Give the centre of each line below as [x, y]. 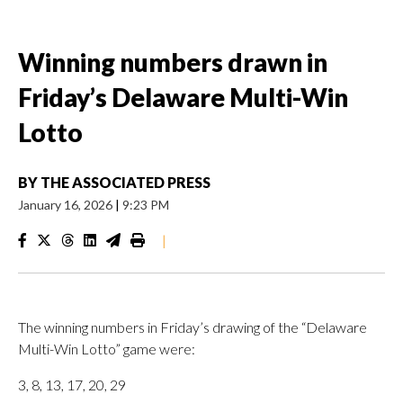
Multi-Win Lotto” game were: [107, 349]
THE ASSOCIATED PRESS [125, 182]
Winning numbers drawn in [173, 62]
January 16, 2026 [67, 205]
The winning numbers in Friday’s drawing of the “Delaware [193, 327]
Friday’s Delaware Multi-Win [183, 97]
